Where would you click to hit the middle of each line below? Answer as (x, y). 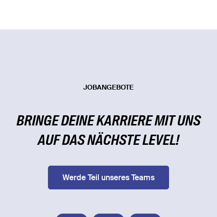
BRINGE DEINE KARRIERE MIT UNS (108, 122)
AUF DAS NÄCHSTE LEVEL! (108, 141)
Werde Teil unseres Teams (108, 178)
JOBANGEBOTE (108, 88)
